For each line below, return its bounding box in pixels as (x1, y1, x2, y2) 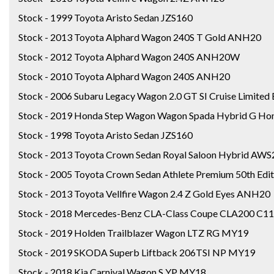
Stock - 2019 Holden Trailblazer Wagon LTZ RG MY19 (18, 226, 248, 239)
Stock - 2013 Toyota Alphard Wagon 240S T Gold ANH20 (18, 31, 261, 43)
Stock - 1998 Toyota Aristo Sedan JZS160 (18, 128, 193, 141)
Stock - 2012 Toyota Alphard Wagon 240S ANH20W (18, 50, 240, 62)
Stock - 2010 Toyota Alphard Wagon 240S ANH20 (18, 70, 230, 82)
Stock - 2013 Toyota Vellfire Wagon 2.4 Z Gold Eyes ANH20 (18, 187, 270, 199)
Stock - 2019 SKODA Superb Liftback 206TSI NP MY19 (18, 246, 255, 258)
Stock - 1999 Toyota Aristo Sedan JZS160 (18, 11, 193, 23)
